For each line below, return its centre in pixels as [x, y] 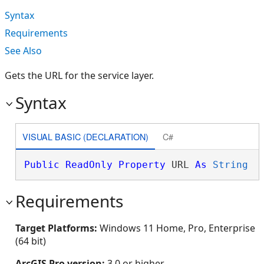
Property [142, 165]
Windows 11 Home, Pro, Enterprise [177, 228]
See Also [23, 51]
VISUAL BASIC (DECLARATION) [85, 136]
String [230, 165]
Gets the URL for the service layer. [79, 75]
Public [42, 165]
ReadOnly [89, 165]
